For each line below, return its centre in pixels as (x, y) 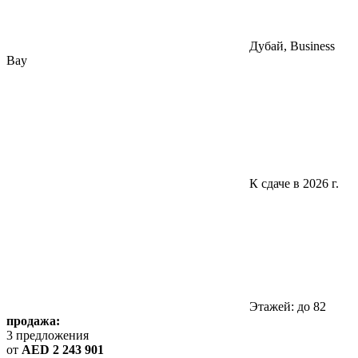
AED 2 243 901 (63, 349)
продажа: (33, 320)
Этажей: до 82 (288, 306)
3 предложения (48, 335)
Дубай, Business (292, 46)
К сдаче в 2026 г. (294, 183)
